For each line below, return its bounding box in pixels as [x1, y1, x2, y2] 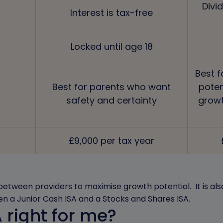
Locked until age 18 [70, 40, 153, 53]
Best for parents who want [52, 81, 171, 93]
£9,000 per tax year [69, 134, 154, 147]
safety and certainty [66, 94, 157, 107]
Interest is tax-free [70, 6, 153, 19]
